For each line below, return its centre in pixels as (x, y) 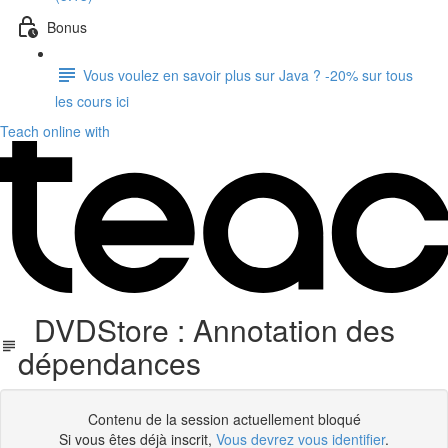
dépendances (110, 362)
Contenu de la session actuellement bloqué (224, 419)
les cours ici (92, 101)
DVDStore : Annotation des (207, 329)
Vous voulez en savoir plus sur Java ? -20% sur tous (248, 74)
